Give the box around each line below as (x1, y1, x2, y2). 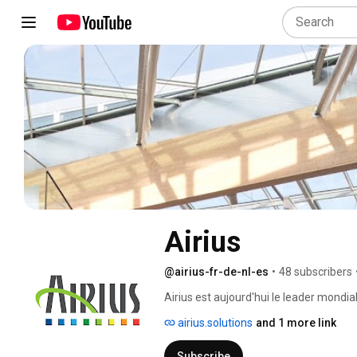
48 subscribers (279, 265, 352, 278)
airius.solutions (175, 316, 253, 329)
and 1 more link (256, 316, 336, 329)
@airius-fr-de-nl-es (164, 265, 269, 278)
